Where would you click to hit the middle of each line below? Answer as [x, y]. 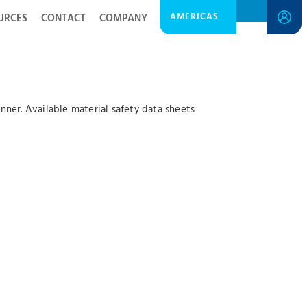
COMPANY [123, 19]
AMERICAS [194, 17]
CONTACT [63, 19]
